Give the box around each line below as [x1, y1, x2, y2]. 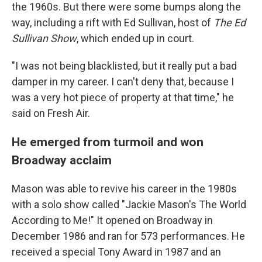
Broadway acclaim [12, 153, 112, 168]
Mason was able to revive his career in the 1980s [12, 182, 237, 195]
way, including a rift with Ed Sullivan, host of [12, 16, 213, 29]
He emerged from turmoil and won [12, 135, 204, 150]
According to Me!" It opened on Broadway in [12, 214, 213, 227]
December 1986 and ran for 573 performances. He [12, 230, 245, 243]
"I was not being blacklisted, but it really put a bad [12, 60, 237, 73]
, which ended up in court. [77, 32, 194, 45]
